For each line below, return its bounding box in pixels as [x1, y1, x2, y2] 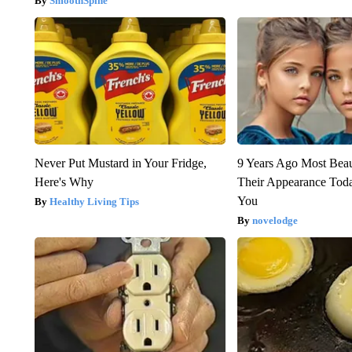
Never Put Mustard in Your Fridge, [34, 156, 207, 170]
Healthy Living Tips [49, 196, 139, 208]
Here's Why [34, 175, 93, 189]
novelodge [252, 214, 299, 227]
